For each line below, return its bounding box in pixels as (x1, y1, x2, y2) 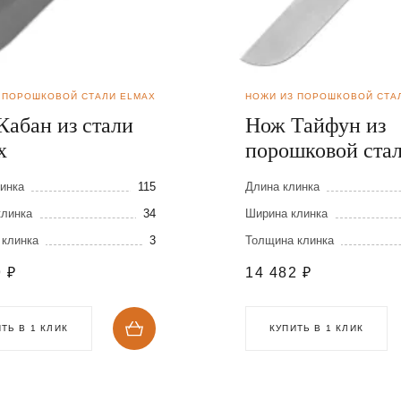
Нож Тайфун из (245, 114, 386, 138)
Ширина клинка (245, 207, 328, 221)
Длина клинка (245, 180, 320, 194)
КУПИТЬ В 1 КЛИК (269, 323, 363, 334)
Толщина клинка (245, 234, 334, 248)
